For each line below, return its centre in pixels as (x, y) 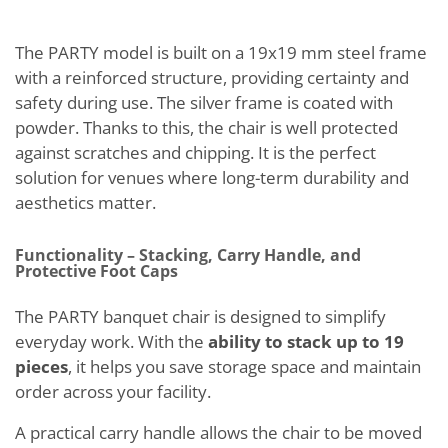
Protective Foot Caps (96, 271)
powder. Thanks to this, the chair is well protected (206, 127)
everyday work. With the (111, 341)
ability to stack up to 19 (306, 341)
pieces (41, 366)
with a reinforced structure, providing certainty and (212, 77)
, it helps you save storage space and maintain (244, 366)
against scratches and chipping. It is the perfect (195, 152)
